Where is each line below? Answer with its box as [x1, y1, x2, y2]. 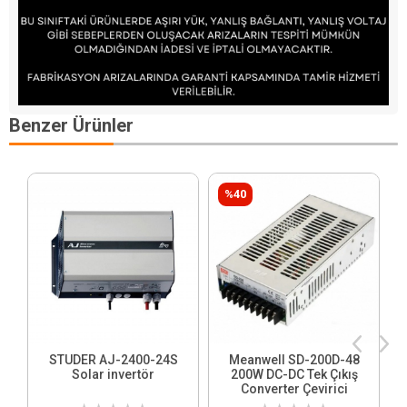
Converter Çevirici [240, 381, 348, 396]
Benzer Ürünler [9, 114, 134, 136]
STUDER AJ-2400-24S [48, 352, 178, 367]
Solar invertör [72, 366, 154, 382]
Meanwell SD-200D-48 [228, 352, 360, 367]
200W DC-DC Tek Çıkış [230, 366, 358, 382]
